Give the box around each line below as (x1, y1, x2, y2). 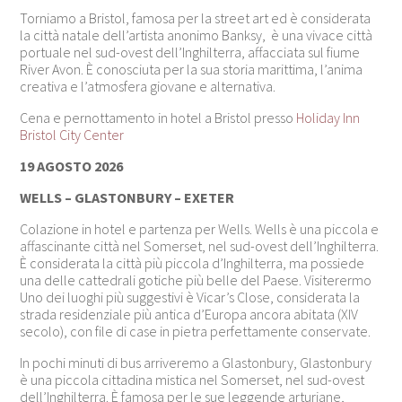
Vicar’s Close (197, 287, 271, 306)
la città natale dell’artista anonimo (20, 25, 223, 44)
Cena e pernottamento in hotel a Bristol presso (20, 108, 297, 127)
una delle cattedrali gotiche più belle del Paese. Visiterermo (20, 270, 372, 289)
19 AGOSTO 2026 (20, 156, 124, 175)
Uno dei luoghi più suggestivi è (20, 287, 197, 306)
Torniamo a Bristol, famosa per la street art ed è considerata (20, 8, 371, 27)
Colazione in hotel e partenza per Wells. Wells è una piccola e (20, 219, 380, 238)
